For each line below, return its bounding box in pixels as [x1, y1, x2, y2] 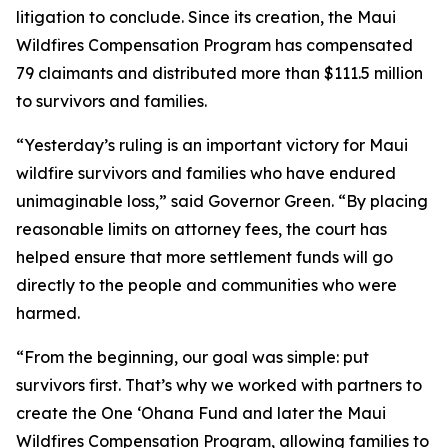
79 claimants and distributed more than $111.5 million [16, 63, 423, 83]
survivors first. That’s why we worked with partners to [16, 375, 422, 395]
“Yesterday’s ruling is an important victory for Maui [16, 135, 408, 155]
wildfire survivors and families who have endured [16, 163, 396, 183]
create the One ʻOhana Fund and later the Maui [16, 403, 386, 423]
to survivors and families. [16, 91, 207, 111]
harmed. [16, 303, 80, 323]
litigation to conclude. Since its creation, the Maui [16, 7, 396, 27]
